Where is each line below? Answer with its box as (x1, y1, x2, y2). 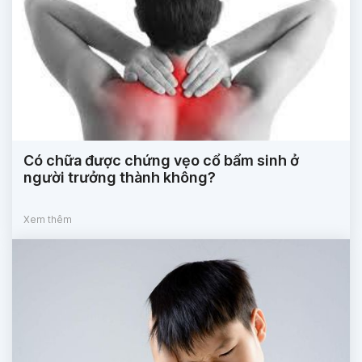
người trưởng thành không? (23, 168, 216, 186)
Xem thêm (23, 213, 72, 225)
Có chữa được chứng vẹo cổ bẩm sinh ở (23, 151, 299, 169)
